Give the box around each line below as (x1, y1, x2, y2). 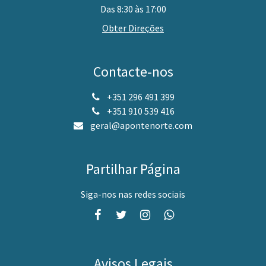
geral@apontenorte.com (90, 119, 192, 131)
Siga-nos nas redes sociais (81, 188, 185, 200)
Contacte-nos (93, 62, 173, 81)
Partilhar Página (85, 159, 180, 178)
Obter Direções (102, 21, 164, 34)
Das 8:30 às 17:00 (100, 2, 166, 15)
